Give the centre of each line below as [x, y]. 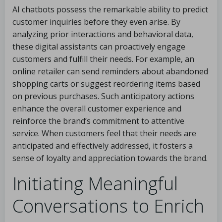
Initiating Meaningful [95, 184]
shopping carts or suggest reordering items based [106, 84]
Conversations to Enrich [108, 206]
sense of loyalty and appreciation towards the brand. [110, 158]
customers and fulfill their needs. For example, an [103, 59]
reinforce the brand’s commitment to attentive [98, 121]
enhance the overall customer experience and [97, 109]
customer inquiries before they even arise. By [96, 22]
